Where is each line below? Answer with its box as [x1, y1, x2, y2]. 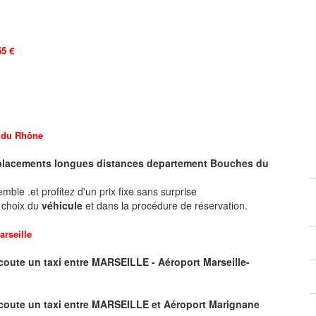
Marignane [209, 296, 260, 311]
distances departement [97, 155, 210, 170]
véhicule [42, 197, 85, 212]
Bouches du [210, 155, 269, 170]
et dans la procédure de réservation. [85, 197, 250, 212]
